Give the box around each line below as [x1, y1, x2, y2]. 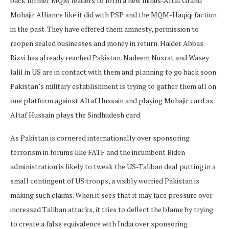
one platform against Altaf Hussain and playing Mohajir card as [10, 95, 213, 105]
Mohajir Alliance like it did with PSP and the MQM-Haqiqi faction [10, 9, 217, 19]
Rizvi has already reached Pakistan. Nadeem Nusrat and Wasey [10, 52, 209, 62]
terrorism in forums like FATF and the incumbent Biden [10, 147, 185, 157]
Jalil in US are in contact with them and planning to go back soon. [10, 66, 217, 77]
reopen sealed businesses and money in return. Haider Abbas [10, 38, 203, 48]
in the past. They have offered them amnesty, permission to [10, 24, 199, 34]
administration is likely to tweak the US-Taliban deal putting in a [10, 161, 216, 171]
